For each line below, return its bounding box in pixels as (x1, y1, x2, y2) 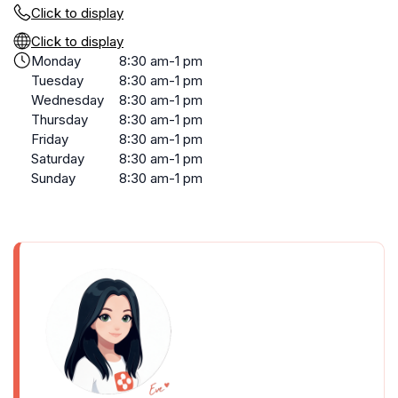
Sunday (31, 170, 76, 187)
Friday (31, 131, 68, 147)
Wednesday (31, 92, 104, 108)
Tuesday (31, 72, 84, 89)
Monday (31, 52, 81, 69)
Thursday (31, 111, 88, 128)
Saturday (31, 150, 84, 167)
